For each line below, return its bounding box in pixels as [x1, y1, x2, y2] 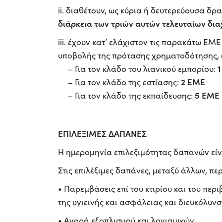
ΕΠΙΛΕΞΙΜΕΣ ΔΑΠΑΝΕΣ [58, 127, 147, 139]
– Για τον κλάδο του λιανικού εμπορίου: [58, 62, 218, 74]
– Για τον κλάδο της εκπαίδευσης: [58, 89, 195, 101]
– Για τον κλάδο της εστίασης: [58, 76, 181, 88]
